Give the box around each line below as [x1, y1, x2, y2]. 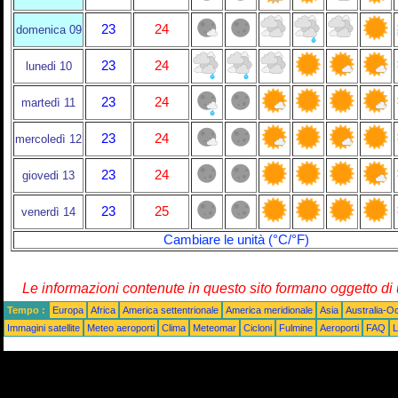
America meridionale [226, 305, 313, 315]
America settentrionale [123, 305, 219, 315]
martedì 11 [21, 96, 76, 109]
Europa [52, 305, 84, 315]
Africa [91, 305, 115, 315]
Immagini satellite [7, 322, 80, 333]
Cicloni [243, 322, 272, 333]
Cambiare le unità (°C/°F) [163, 233, 309, 247]
